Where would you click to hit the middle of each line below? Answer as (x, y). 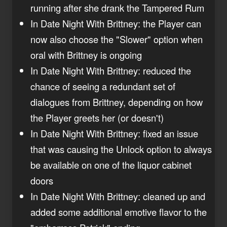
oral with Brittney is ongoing (86, 54)
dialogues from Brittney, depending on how (117, 102)
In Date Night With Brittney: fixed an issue (114, 133)
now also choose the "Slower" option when (117, 39)
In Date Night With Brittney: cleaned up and (118, 196)
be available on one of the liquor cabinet (111, 164)
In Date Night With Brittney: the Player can (116, 23)
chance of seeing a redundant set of (103, 86)
